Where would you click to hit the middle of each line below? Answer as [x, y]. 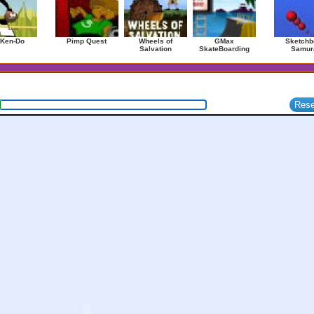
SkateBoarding [224, 49]
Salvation [155, 49]
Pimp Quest [87, 41]
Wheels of [155, 41]
